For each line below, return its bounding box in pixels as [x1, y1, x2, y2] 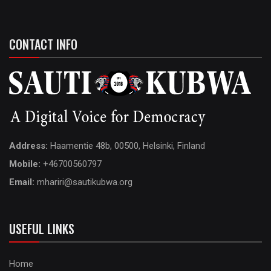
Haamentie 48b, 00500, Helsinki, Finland [50, 140, 205, 151]
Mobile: [9, 158, 43, 169]
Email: [9, 177, 37, 188]
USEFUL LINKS [9, 220, 74, 238]
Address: [9, 140, 50, 151]
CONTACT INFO [9, 35, 77, 53]
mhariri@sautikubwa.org [37, 177, 132, 188]
